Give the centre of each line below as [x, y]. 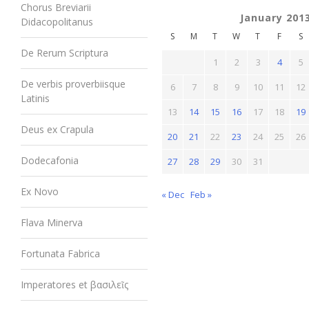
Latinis [35, 98]
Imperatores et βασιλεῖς [74, 285]
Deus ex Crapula [57, 129]
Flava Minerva [52, 222]
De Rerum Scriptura [64, 53]
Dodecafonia [50, 160]
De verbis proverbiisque [73, 84]
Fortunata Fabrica [60, 253]
